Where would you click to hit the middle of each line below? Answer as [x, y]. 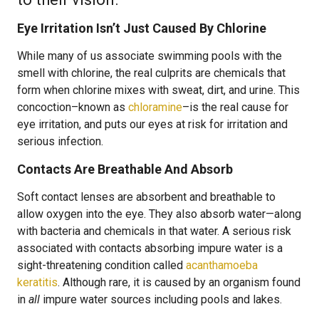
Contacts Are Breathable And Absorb [125, 169]
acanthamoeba [222, 265]
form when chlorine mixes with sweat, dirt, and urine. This [158, 90]
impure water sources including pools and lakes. [161, 299]
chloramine [155, 107]
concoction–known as [73, 107]
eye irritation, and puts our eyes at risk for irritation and [152, 124]
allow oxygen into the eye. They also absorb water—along [159, 214]
